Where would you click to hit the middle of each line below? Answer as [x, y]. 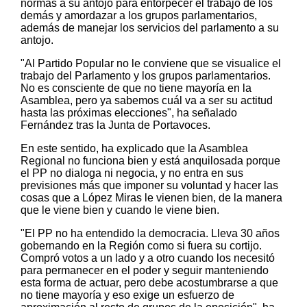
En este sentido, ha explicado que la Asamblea [134, 149]
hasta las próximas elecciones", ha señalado [129, 113]
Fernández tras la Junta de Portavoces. [115, 125]
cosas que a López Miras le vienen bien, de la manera [151, 198]
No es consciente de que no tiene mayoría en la [136, 88]
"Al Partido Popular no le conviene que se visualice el [151, 64]
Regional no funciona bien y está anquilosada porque [150, 161]
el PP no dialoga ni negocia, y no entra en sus [132, 173]
